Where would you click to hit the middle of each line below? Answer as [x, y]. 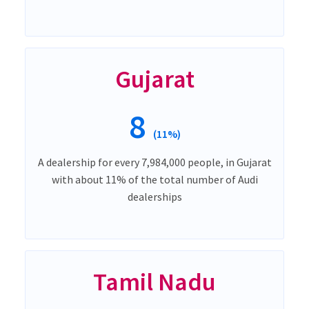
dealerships [154, 196]
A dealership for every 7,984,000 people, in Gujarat [154, 162]
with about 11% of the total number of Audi [154, 179]
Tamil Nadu [154, 281]
